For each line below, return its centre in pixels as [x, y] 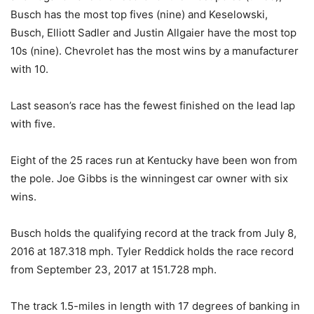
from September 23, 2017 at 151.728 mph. [114, 269]
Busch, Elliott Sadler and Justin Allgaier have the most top [153, 33]
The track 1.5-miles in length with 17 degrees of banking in [155, 306]
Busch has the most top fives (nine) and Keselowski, [139, 14]
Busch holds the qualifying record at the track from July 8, [153, 233]
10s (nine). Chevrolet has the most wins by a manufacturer [155, 51]
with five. [33, 124]
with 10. [29, 69]
